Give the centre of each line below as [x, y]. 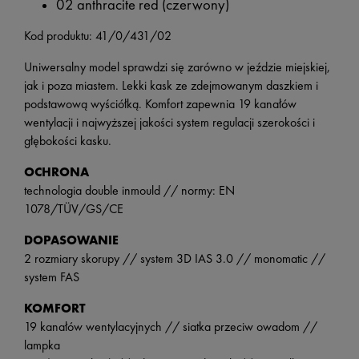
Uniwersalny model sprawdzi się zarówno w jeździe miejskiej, [177, 67]
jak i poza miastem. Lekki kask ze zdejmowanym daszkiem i [171, 86]
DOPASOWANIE [71, 240]
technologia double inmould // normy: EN [129, 191]
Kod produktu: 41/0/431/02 [98, 36]
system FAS [52, 277]
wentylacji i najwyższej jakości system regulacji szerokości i [169, 123]
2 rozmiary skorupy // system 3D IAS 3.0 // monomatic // [175, 259]
